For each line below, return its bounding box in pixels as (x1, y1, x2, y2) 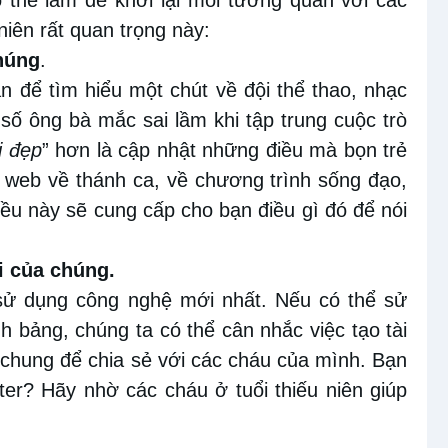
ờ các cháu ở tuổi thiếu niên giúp (105, 378, 408, 401)
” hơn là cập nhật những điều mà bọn (41, 138, 377, 161)
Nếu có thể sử (274, 288, 408, 311)
